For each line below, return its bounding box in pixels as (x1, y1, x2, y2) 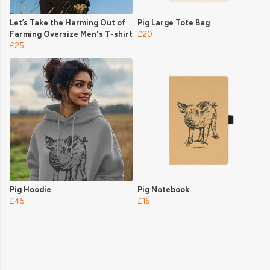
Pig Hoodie (10, 185, 51, 195)
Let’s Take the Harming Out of (10, 18, 125, 28)
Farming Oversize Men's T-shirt (10, 30, 133, 39)
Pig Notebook (137, 185, 189, 195)
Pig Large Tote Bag (137, 18, 210, 28)
